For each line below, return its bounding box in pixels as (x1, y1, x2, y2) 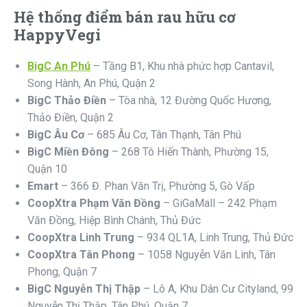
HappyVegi (14, 25, 101, 45)
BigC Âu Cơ (27, 128, 84, 142)
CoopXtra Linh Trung (27, 231, 134, 245)
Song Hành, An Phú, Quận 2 (27, 77, 156, 90)
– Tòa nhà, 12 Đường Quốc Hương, (106, 94, 271, 108)
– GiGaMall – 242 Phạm (160, 197, 277, 210)
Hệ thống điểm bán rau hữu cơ (14, 7, 236, 27)
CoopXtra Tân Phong (27, 248, 135, 262)
